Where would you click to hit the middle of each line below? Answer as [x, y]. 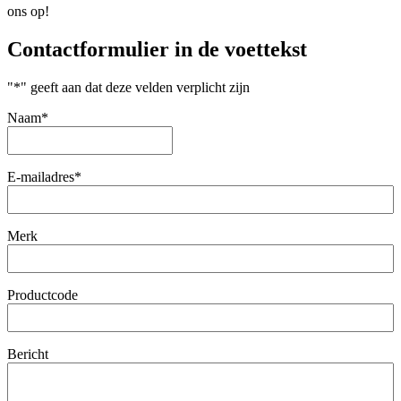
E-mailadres [41, 177]
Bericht [28, 354]
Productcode [43, 295]
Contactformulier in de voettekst [157, 50]
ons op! [28, 12]
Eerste [189, 133]
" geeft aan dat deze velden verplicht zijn [135, 88]
